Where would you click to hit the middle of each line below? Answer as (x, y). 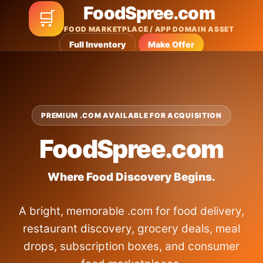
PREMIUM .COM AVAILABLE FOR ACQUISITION (131, 115)
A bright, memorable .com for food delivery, (131, 211)
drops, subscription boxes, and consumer (131, 246)
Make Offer (171, 44)
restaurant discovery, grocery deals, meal (131, 229)
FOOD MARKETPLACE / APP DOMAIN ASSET (149, 29)
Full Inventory (97, 44)
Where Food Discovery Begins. (131, 177)
